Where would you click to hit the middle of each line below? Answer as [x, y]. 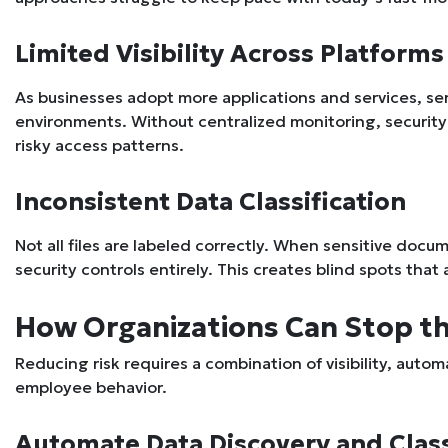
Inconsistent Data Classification [210, 202]
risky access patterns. [99, 145]
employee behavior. [91, 387]
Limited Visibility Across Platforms [229, 54]
